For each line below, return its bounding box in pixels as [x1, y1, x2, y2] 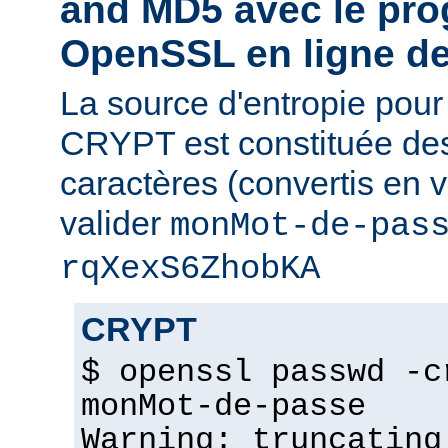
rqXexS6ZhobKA [60, 249, 320, 288]
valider [60, 203, 170, 242]
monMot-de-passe [81, 388, 366, 425]
